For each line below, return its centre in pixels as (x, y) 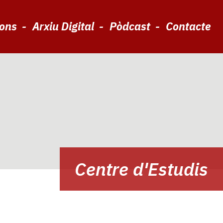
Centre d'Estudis (141, 169)
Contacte (188, 26)
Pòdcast (130, 26)
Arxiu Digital (63, 26)
